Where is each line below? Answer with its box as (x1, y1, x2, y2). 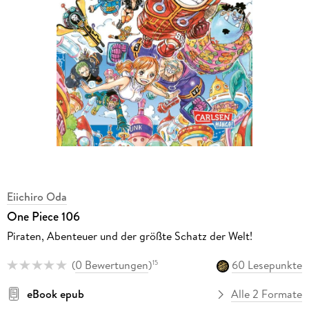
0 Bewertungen (74, 257, 148, 273)
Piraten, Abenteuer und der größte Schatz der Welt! (6, 228, 252, 243)
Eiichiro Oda (6, 188, 67, 204)
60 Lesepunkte (232, 257, 303, 273)
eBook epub (26, 286, 84, 302)
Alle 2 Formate (231, 286, 303, 302)
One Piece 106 (6, 207, 80, 226)
